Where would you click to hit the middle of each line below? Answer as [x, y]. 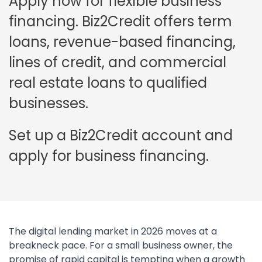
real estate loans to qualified [108, 83]
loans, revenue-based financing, [122, 42]
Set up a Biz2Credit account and [121, 135]
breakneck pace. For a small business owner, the [121, 245]
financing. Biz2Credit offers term [120, 21]
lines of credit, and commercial [118, 62]
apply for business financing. [109, 156]
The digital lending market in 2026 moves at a [113, 231]
